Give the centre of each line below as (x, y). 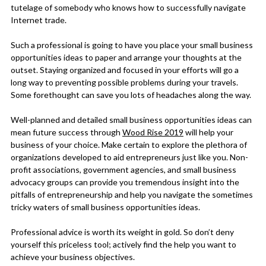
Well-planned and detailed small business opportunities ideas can (131, 119)
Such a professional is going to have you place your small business (132, 45)
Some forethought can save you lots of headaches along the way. (131, 94)
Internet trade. (38, 20)
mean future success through (66, 132)
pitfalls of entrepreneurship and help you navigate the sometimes (132, 194)
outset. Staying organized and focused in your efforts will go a (124, 69)
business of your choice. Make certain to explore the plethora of (129, 144)
